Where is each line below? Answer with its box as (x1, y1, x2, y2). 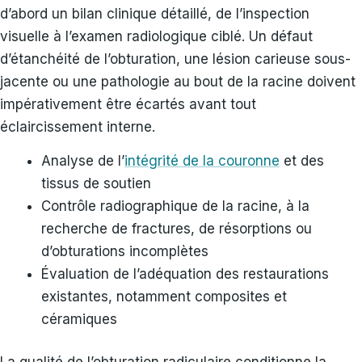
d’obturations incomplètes (41, 242, 208, 259)
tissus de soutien (41, 175, 151, 192)
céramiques (41, 310, 117, 327)
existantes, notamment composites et (41, 288, 287, 305)
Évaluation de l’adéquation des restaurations (41, 265, 329, 282)
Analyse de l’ (41, 152, 124, 169)
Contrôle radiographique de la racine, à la (41, 197, 309, 214)
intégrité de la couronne (124, 152, 280, 169)
